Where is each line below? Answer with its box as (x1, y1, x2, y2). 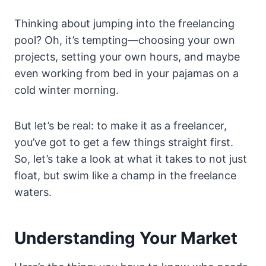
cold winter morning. (14, 84, 119, 97)
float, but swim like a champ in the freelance (14, 169, 236, 182)
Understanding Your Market (14, 228, 237, 249)
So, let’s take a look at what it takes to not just (14, 153, 247, 166)
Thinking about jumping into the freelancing (14, 17, 235, 30)
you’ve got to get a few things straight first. (14, 136, 233, 149)
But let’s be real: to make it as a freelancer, (14, 119, 227, 132)
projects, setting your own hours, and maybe (14, 50, 240, 64)
